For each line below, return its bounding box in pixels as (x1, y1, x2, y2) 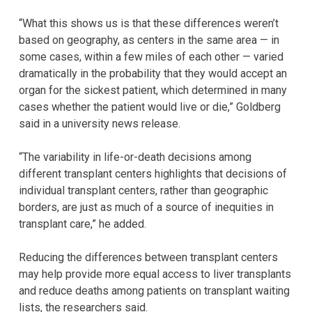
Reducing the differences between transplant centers (19, 250, 278, 264)
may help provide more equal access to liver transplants (19, 267, 291, 281)
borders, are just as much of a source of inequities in (19, 200, 274, 214)
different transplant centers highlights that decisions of (19, 166, 287, 180)
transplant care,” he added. (19, 217, 146, 231)
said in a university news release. (19, 116, 180, 130)
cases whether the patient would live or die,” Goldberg (19, 100, 281, 114)
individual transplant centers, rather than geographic (19, 183, 268, 197)
